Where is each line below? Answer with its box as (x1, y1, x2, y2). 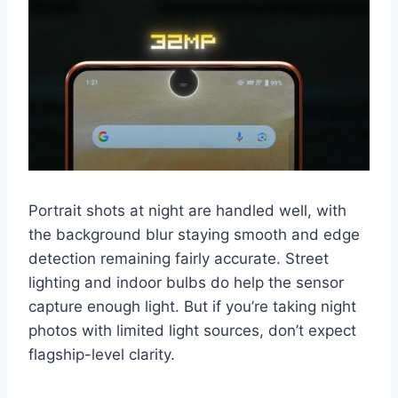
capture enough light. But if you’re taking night (28, 298, 356, 315)
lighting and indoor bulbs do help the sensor (28, 274, 344, 291)
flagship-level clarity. (28, 346, 175, 363)
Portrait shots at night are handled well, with (28, 202, 346, 219)
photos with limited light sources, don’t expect (28, 322, 356, 339)
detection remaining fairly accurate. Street (28, 250, 329, 267)
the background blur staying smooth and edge (28, 226, 360, 243)
